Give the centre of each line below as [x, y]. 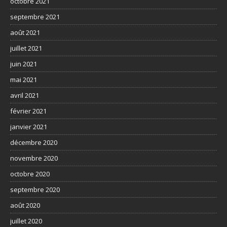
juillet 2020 [26, 221]
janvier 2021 [29, 126]
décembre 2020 [34, 142]
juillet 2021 [26, 48]
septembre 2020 [35, 189]
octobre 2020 [30, 174]
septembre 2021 [35, 16]
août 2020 [25, 205]
